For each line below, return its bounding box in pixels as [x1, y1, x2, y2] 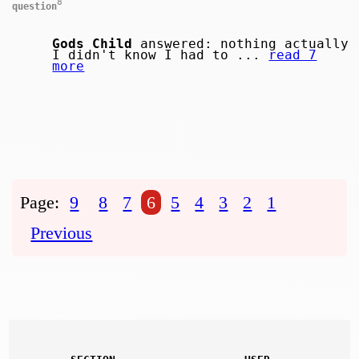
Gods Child [52, 36, 133, 52]
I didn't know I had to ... [52, 47, 269, 63]
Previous [30, 223, 93, 244]
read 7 [268, 47, 317, 63]
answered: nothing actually [132, 36, 349, 52]
